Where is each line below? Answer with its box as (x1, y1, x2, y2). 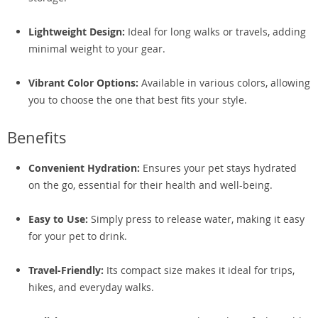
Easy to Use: (28, 212, 88, 226)
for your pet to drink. (28, 229, 127, 243)
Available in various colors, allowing (138, 76, 310, 89)
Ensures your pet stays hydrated (140, 161, 297, 175)
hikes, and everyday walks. (28, 280, 154, 294)
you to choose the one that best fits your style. (28, 93, 247, 106)
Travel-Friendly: (28, 263, 104, 277)
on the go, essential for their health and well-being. (28, 178, 273, 192)
